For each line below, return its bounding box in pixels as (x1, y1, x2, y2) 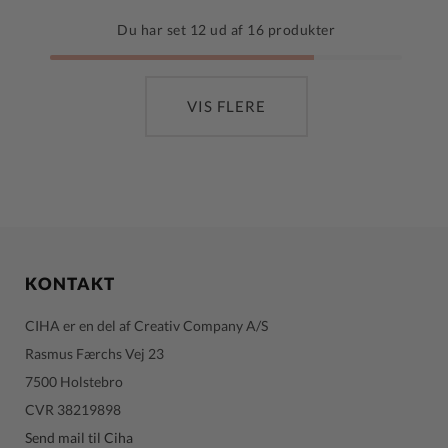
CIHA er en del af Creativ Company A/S (25, 316, 268, 334)
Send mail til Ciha (25, 428, 133, 446)
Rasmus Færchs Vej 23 (25, 344, 164, 362)
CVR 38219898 (25, 400, 121, 418)
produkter (264, 21, 336, 39)
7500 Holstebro (25, 372, 123, 390)
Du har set (117, 21, 190, 39)
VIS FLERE (186, 97, 266, 116)
